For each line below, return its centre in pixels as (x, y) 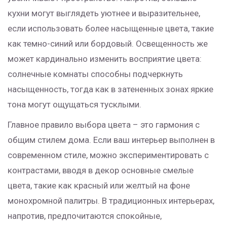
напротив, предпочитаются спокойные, (85, 216)
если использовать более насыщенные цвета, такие (111, 29)
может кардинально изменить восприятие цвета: (105, 59)
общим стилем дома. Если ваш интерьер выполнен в (111, 140)
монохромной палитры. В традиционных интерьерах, (111, 201)
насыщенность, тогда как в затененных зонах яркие (110, 89)
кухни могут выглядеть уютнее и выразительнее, (104, 13)
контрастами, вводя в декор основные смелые (101, 171)
